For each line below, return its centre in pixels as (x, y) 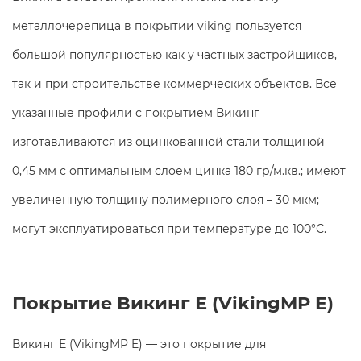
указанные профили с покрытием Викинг (136, 112)
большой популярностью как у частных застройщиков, (174, 54)
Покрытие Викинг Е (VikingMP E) (173, 303)
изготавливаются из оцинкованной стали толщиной (168, 141)
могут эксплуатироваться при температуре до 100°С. (171, 228)
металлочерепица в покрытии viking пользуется (157, 25)
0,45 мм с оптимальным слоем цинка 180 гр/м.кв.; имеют (179, 170)
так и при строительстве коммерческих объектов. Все (174, 83)
